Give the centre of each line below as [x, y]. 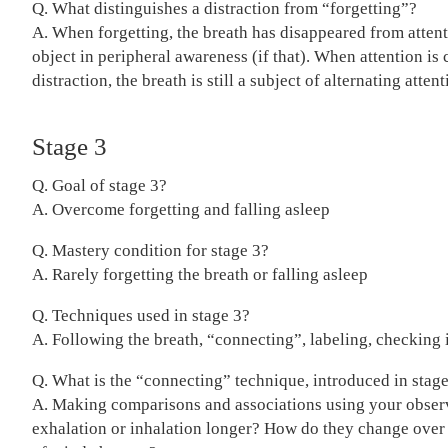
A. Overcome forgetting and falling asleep [181, 209]
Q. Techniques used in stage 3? [141, 315]
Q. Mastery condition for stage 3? [150, 250]
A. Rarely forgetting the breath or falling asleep [200, 274]
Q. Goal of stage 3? [99, 185]
